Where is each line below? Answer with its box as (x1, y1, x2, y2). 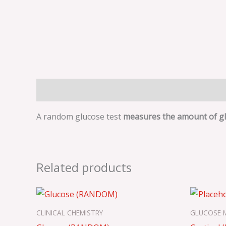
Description (36, 84, 80, 96)
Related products (36, 159, 132, 176)
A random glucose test (36, 111, 123, 123)
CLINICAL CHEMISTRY (36, 207, 103, 217)
